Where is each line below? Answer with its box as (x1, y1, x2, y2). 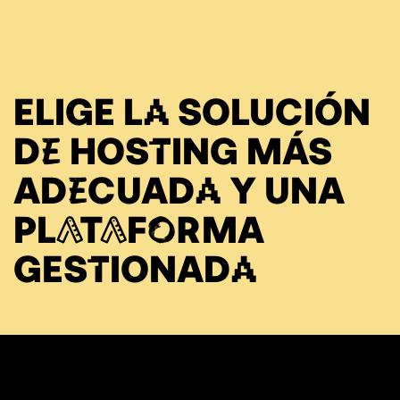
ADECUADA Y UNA (13, 168, 345, 207)
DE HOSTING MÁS (13, 129, 332, 168)
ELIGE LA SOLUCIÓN (13, 89, 371, 129)
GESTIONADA (13, 246, 257, 286)
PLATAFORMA (13, 207, 264, 246)
